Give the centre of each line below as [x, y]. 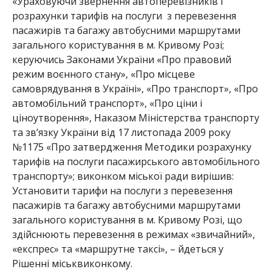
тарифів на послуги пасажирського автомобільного [136, 161]
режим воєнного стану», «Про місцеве [103, 74]
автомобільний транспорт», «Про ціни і [107, 103]
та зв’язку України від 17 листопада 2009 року [121, 132]
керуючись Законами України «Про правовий [121, 59]
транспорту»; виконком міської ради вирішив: [123, 176]
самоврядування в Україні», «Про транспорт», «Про [135, 88]
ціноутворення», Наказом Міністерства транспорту [135, 117]
